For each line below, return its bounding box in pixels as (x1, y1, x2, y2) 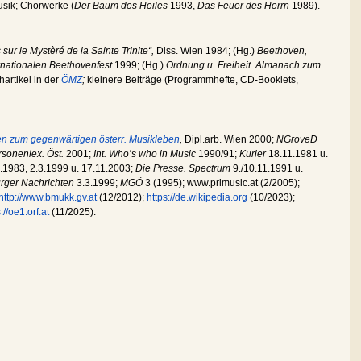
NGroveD (276, 133, 317, 145)
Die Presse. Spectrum (135, 162, 233, 174)
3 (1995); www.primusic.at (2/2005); (145, 176, 300, 189)
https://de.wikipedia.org (147, 191, 247, 203)
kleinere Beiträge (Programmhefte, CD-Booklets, (85, 73, 298, 85)
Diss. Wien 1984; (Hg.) (156, 44, 257, 56)
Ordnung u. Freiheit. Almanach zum (166, 59, 321, 71)
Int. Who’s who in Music (93, 147, 198, 160)
